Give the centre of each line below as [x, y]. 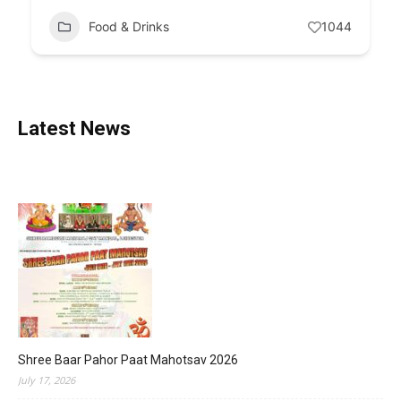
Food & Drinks [129, 26]
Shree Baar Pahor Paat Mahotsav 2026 [128, 360]
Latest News [74, 128]
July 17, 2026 [47, 380]
